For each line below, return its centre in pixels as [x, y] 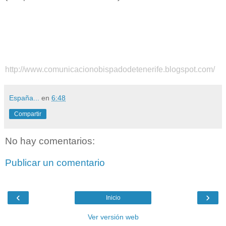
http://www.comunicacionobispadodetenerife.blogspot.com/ [110, 69]
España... [24, 98]
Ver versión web [113, 217]
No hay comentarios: [50, 141]
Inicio [113, 197]
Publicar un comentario [55, 163]
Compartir [28, 114]
